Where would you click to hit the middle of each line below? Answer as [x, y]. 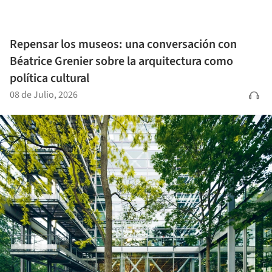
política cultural [49, 78]
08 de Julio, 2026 [44, 94]
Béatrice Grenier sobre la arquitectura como [121, 61]
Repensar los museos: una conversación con [123, 44]
